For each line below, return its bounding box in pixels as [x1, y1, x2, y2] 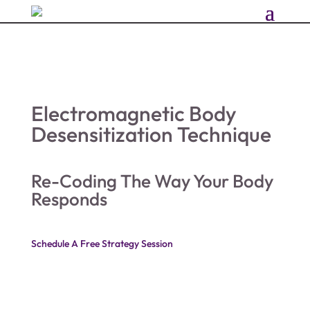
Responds [30, 188, 107, 210]
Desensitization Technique [30, 121, 271, 147]
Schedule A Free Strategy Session [30, 237, 173, 250]
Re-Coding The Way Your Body [30, 170, 273, 192]
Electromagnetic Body [30, 100, 237, 127]
